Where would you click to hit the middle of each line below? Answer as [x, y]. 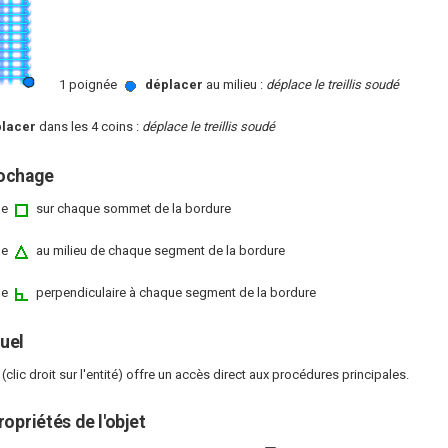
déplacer [173, 84]
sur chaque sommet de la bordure [132, 208]
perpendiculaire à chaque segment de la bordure [174, 292]
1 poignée [87, 84]
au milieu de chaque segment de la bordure [159, 250]
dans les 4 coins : [89, 126]
